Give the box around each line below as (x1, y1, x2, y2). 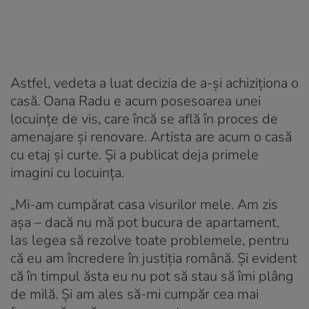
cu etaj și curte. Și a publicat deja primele (10, 146, 259, 165)
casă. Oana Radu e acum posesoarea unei (10, 92, 261, 111)
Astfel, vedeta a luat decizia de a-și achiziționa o (10, 74, 299, 93)
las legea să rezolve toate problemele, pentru (10, 231, 289, 250)
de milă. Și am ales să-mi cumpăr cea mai (10, 285, 259, 304)
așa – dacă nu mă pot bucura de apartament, (10, 213, 279, 232)
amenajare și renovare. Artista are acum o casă (10, 128, 292, 147)
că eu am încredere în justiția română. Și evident (10, 249, 297, 268)
